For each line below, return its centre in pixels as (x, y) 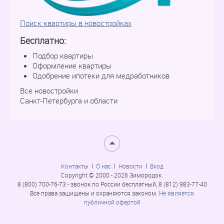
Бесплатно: (43, 41)
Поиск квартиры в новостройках (76, 23)
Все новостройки (49, 91)
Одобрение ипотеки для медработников (101, 76)
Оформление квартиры (72, 66)
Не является (176, 193)
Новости (130, 166)
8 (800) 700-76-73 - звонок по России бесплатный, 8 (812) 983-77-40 (112, 184)
